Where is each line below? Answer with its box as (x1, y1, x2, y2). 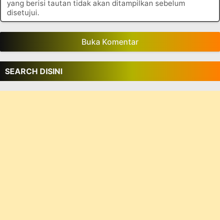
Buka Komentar (82, 37, 138, 47)
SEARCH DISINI (5, 66, 62, 77)
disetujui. (7, 8, 39, 18)
